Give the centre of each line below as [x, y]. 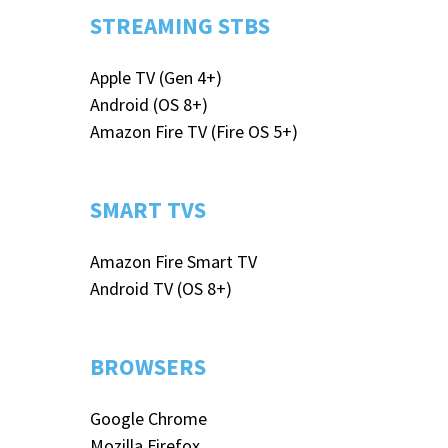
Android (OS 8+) [149, 105]
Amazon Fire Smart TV [173, 262]
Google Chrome [148, 419]
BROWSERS [148, 367]
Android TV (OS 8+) [161, 289]
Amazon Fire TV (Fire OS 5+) [194, 132]
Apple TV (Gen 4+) [156, 78]
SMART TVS [148, 210]
